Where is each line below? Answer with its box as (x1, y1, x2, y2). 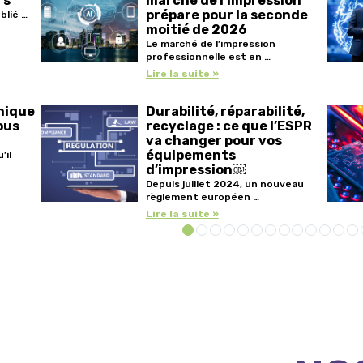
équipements (145, 147, 236, 163)
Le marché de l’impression (145, 37, 275, 49)
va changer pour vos (145, 132, 282, 148)
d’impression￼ (145, 161, 246, 177)
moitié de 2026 (145, 21, 247, 37)
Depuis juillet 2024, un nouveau (145, 177, 304, 190)
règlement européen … (145, 190, 259, 203)
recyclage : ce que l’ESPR (145, 117, 312, 134)
